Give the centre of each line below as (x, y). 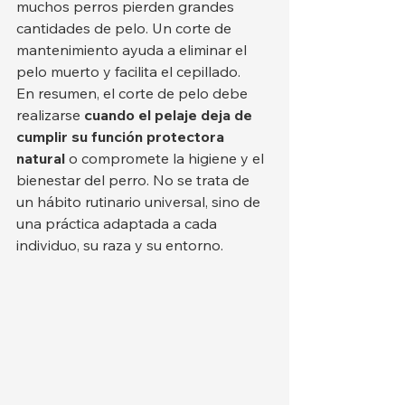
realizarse (50, 114)
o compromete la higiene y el (166, 158)
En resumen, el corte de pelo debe (134, 93)
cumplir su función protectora (122, 136)
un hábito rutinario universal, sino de (140, 201)
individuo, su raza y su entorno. (120, 245)
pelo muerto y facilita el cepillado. (128, 71)
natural (41, 158)
